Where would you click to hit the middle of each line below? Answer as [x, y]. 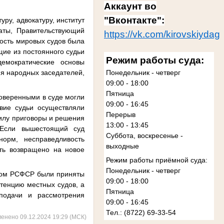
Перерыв [120, 115]
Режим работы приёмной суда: [156, 160]
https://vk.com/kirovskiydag [162, 34]
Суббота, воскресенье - [144, 136]
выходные [122, 146]
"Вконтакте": [134, 20]
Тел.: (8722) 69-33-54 [141, 213]
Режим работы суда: [155, 60]
